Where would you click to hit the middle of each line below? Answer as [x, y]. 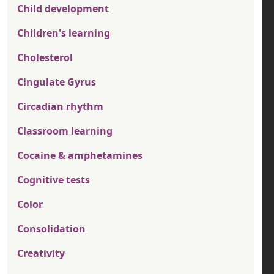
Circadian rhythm [60, 107]
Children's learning [64, 33]
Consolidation [51, 229]
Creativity [41, 254]
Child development [63, 9]
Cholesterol [45, 58]
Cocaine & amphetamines [80, 156]
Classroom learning [65, 131]
